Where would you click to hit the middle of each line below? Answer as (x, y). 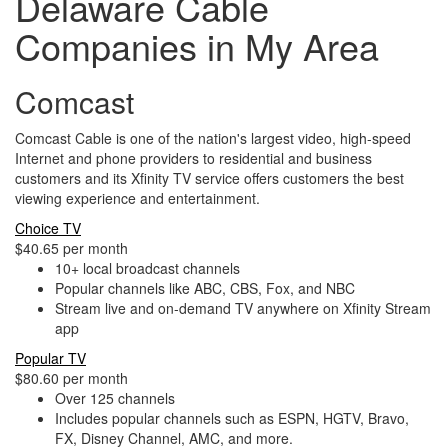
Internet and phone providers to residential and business (193, 158)
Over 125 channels (115, 398)
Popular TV (50, 358)
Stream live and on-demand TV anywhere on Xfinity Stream (243, 308)
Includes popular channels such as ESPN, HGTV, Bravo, (232, 418)
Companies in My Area (197, 45)
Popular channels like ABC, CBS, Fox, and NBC (205, 288)
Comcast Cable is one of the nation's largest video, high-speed (213, 138)
